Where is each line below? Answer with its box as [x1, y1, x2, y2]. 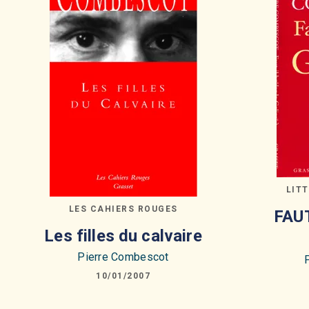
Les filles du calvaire [44, 226, 202, 246]
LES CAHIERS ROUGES [68, 204, 178, 215]
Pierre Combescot [77, 250, 169, 263]
